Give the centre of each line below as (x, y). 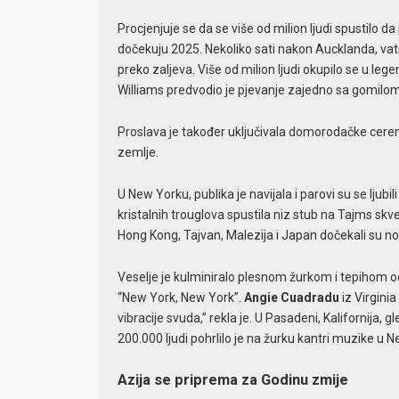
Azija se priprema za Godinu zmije (232, 380)
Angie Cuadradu (291, 297)
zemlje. (138, 152)
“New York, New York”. (180, 297)
